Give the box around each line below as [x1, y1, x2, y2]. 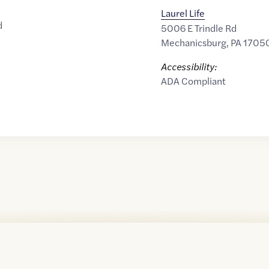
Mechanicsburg [160, 35, 226, 49]
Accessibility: [160, 59, 217, 73]
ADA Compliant [160, 74, 226, 88]
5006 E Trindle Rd [160, 21, 237, 35]
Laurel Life [160, 6, 205, 20]
